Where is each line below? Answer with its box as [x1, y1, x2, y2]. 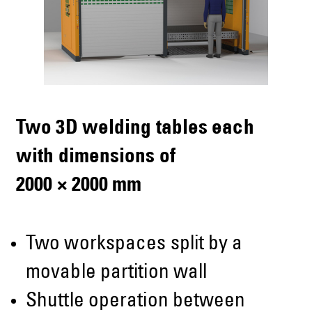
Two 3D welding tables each [16, 119, 254, 140]
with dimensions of [16, 148, 175, 169]
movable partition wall [26, 263, 208, 283]
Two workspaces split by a [26, 234, 243, 255]
